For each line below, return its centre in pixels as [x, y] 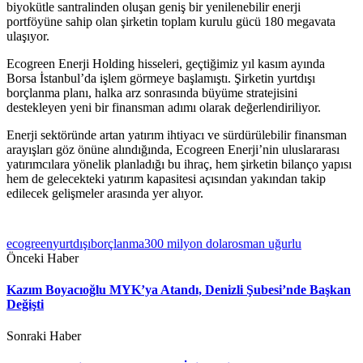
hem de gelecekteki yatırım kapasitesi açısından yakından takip [166, 178]
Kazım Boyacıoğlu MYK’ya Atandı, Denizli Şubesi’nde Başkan [179, 289]
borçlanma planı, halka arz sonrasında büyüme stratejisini [152, 92]
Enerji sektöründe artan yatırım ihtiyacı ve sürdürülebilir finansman [177, 135]
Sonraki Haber [44, 336]
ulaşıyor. [28, 36]
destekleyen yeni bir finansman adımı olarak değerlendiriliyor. [164, 107]
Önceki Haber [43, 258]
